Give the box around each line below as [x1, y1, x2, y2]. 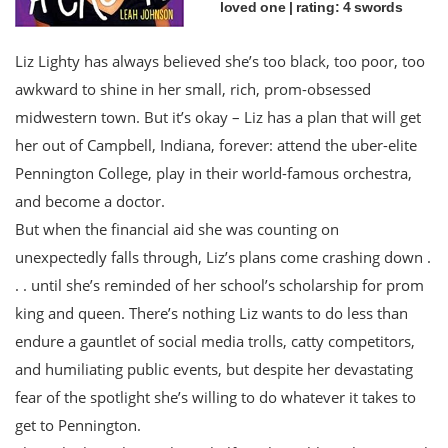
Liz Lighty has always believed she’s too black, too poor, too [15, 50, 425, 71]
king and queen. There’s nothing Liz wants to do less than [15, 302, 408, 323]
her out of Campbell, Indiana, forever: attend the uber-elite [15, 134, 417, 155]
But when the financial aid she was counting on [15, 218, 339, 239]
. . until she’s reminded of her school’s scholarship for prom [15, 274, 424, 295]
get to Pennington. [15, 414, 141, 435]
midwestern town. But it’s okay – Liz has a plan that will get [15, 106, 421, 127]
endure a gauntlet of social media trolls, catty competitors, [15, 330, 415, 351]
